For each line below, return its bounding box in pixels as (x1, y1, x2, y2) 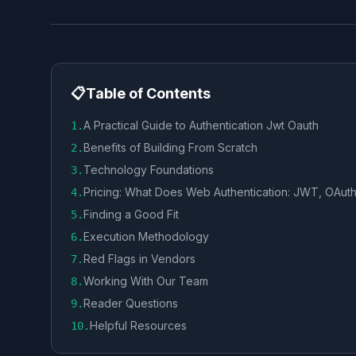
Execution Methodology (83, 230, 209, 243)
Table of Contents (86, 85, 211, 102)
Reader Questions (83, 296, 178, 310)
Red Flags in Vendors (83, 252, 195, 265)
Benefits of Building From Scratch (83, 141, 257, 154)
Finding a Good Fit (83, 207, 179, 221)
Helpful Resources (90, 319, 187, 332)
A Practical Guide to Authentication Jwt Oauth (83, 118, 319, 132)
